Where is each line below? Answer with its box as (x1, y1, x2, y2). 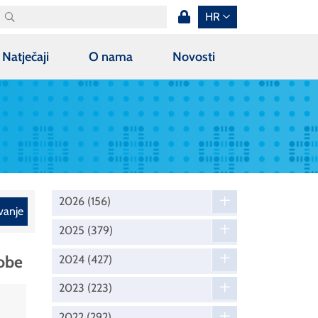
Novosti (172, 48, 215, 65)
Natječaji (2, 48, 50, 65)
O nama (88, 48, 133, 65)
